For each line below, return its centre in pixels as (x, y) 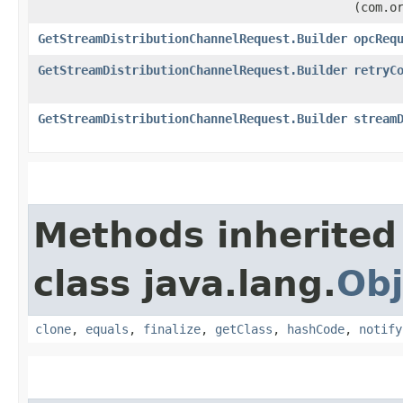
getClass (244, 329)
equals (107, 329)
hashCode (316, 329)
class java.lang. (185, 283)
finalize (172, 329)
